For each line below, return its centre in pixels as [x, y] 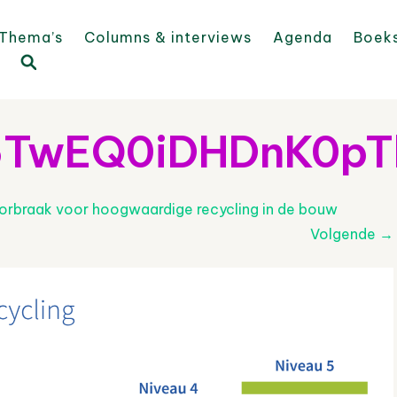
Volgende [345, 234]
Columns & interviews [168, 37]
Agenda [303, 37]
